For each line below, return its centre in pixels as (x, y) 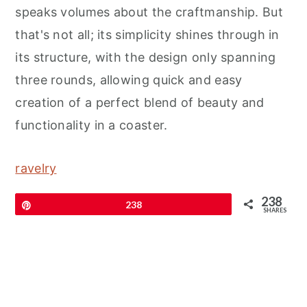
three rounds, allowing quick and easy (129, 80)
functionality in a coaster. (91, 125)
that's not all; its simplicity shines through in (147, 35)
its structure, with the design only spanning (146, 58)
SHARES (274, 210)
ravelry (36, 169)
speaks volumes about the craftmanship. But (149, 12)
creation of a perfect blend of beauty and (140, 103)
